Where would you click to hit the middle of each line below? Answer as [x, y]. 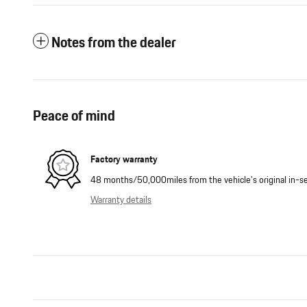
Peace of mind [74, 116]
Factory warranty [124, 160]
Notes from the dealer [114, 42]
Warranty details [121, 200]
